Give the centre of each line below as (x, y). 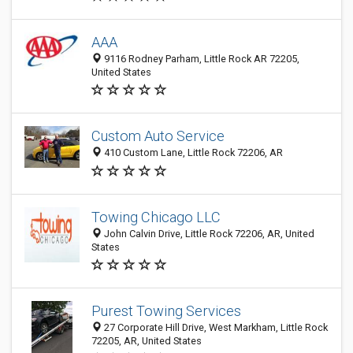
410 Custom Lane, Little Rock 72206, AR (192, 153)
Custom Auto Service (158, 136)
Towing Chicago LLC (156, 217)
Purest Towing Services (166, 311)
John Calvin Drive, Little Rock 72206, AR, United (208, 234)
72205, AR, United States (147, 341)
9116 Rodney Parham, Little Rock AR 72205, (201, 59)
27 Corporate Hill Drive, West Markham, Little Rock (215, 327)
